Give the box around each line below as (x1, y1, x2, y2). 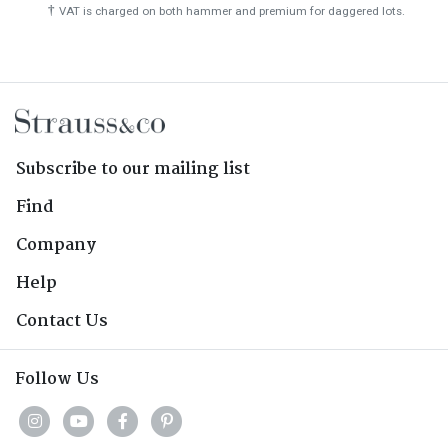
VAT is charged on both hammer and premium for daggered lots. (58, 4, 405, 19)
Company (16, 232, 96, 260)
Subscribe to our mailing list (16, 156, 250, 184)
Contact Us (16, 308, 108, 336)
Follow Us (15, 366, 99, 394)
